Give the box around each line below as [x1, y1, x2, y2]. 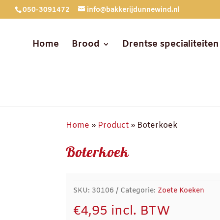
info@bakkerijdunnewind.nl [87, 5, 180, 15]
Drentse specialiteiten [122, 38, 219, 50]
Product [98, 120, 129, 131]
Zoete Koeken [158, 186, 205, 195]
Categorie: [120, 186, 158, 195]
